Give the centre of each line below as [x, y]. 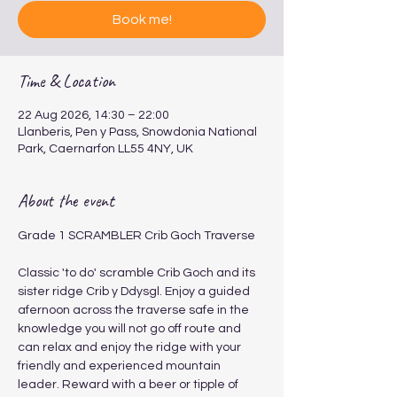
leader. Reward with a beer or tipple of [129, 385]
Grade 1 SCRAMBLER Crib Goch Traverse [138, 236]
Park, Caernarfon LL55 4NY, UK [105, 149]
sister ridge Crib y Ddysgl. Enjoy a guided [135, 292]
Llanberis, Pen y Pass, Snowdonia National [137, 132]
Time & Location [66, 81]
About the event [66, 201]
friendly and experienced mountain [121, 366]
